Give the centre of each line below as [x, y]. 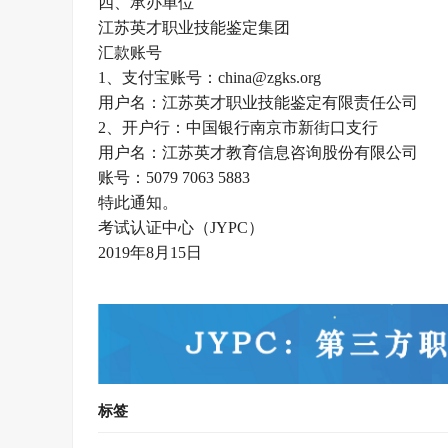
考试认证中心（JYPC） [181, 227]
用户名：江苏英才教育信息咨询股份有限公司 [258, 152]
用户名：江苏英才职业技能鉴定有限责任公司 [258, 102]
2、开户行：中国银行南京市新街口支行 [238, 127]
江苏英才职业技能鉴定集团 [194, 27]
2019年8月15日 [150, 252]
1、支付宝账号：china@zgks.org [209, 77]
